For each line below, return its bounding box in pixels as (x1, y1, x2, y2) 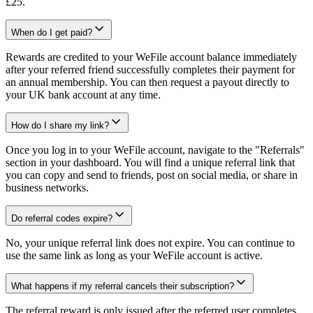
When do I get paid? (11, 27, 92, 38)
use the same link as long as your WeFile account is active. (6, 249, 263, 261)
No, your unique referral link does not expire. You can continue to (6, 236, 295, 249)
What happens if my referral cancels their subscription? (11, 280, 234, 291)
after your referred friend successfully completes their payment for (6, 63, 295, 75)
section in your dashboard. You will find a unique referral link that (6, 156, 295, 168)
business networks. (6, 181, 89, 194)
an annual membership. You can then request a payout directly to (6, 75, 289, 88)
